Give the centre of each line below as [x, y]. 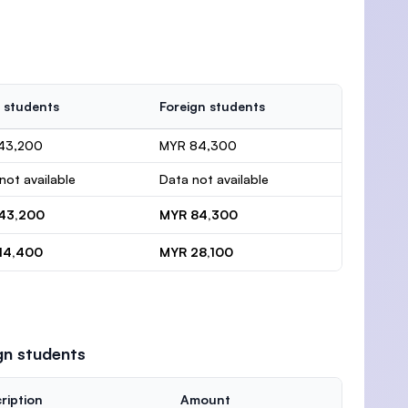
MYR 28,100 [196, 252]
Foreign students [212, 106]
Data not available [214, 179]
